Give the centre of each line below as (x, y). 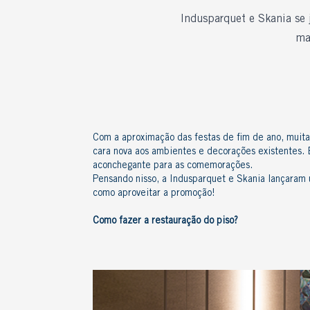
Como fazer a (122, 221)
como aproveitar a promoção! (154, 194)
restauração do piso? (195, 221)
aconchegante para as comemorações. (173, 166)
